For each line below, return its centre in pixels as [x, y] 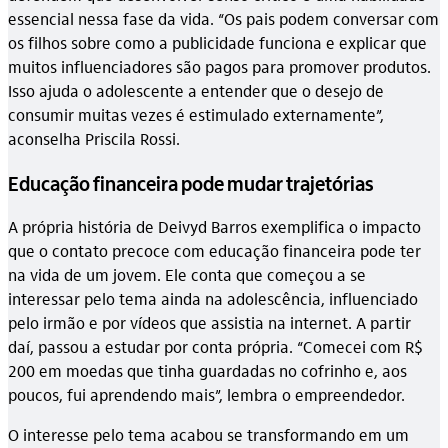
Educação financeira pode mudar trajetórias [191, 182]
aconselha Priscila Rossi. [94, 138]
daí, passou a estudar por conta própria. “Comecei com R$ [215, 346]
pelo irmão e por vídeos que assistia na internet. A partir [209, 322]
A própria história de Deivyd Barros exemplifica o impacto [214, 226]
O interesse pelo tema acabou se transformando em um [208, 434]
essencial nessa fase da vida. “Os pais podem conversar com [223, 18]
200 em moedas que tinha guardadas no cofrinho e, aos [207, 370]
